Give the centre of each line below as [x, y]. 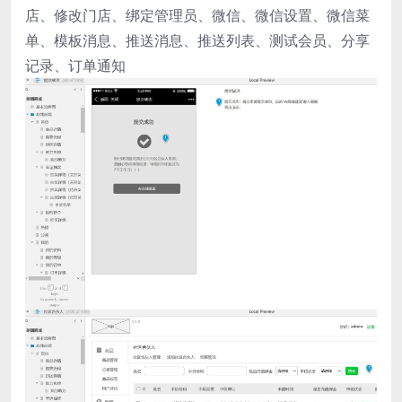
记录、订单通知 [75, 65]
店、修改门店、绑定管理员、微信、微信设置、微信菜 [197, 15]
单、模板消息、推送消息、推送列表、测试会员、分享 [197, 40]
